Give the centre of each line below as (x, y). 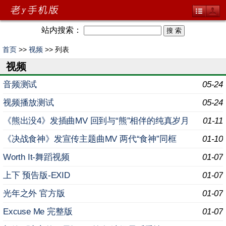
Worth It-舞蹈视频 (36, 157)
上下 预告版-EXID (37, 175)
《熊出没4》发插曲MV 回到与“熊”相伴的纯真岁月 (96, 121)
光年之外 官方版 (34, 193)
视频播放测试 (29, 103)
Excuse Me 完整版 (38, 212)
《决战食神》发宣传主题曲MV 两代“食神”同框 (90, 139)
